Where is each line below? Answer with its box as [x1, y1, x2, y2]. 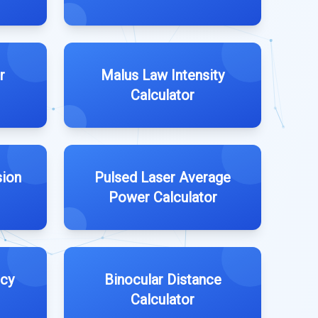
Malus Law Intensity [101, 67, 224, 84]
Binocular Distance [104, 271, 221, 288]
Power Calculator [108, 189, 217, 206]
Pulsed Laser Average [94, 169, 231, 186]
